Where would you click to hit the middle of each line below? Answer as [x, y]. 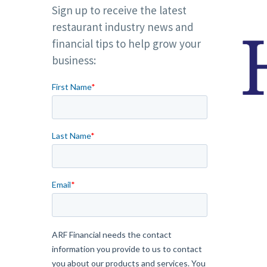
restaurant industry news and [123, 27]
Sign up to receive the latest [119, 10]
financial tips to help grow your [126, 44]
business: [74, 60]
